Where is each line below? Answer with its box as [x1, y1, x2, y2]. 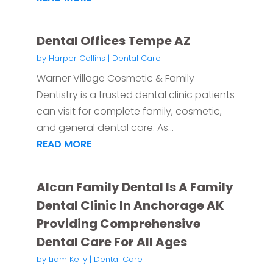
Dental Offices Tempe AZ [36, 32, 191, 50]
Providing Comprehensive [36, 215, 200, 233]
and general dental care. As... [36, 121, 174, 135]
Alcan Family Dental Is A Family [36, 179, 233, 196]
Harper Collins [48, 52, 105, 65]
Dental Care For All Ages [36, 233, 187, 251]
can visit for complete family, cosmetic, [36, 104, 222, 119]
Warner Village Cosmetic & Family [36, 71, 194, 86]
